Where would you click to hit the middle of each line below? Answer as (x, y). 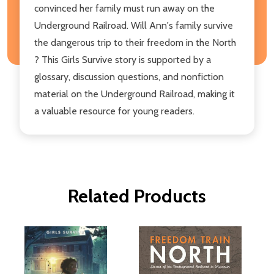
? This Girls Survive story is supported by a (123, 59)
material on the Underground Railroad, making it (135, 94)
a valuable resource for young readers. (114, 111)
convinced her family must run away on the (124, 8)
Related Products (137, 196)
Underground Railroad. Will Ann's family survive (134, 25)
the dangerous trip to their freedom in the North (135, 42)
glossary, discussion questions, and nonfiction (129, 76)
